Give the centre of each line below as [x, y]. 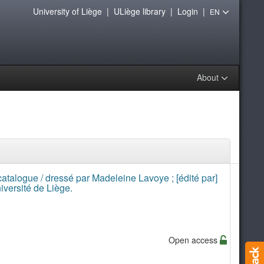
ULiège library [139, 11]
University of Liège [67, 11]
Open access [194, 240]
